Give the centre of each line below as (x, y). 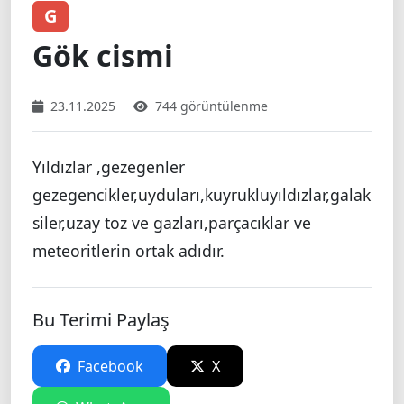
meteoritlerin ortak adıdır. (129, 250)
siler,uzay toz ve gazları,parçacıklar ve (172, 222)
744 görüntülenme (211, 106)
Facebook (109, 366)
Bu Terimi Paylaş (101, 319)
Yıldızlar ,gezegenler (109, 166)
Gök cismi (103, 55)
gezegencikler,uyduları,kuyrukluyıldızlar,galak (202, 194)
